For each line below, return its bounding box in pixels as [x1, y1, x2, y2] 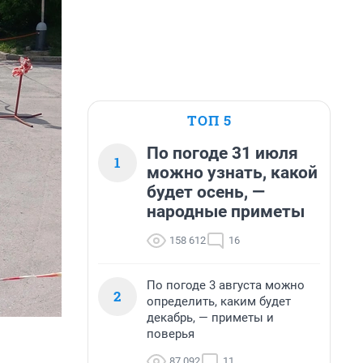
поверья [147, 327, 194, 341]
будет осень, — [147, 182, 265, 202]
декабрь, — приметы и [147, 310, 274, 325]
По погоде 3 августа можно [147, 278, 305, 293]
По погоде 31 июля [147, 143, 298, 163]
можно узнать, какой [147, 163, 318, 182]
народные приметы [147, 202, 305, 221]
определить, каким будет [147, 294, 291, 309]
